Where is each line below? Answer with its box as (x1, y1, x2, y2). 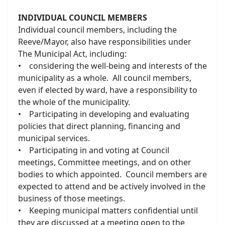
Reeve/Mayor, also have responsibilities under (18, 36, 191, 47)
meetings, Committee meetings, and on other (18, 157, 191, 168)
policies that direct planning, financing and (18, 121, 180, 132)
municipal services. (18, 133, 90, 144)
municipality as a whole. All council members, (18, 72, 191, 83)
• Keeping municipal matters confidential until (18, 205, 198, 216)
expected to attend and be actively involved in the (18, 181, 205, 192)
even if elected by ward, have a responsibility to (18, 84, 197, 95)
